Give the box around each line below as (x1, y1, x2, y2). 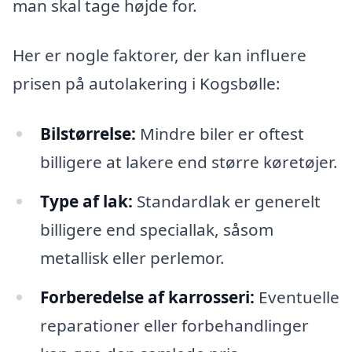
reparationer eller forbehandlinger (39, 313, 309, 336)
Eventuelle (254, 285, 339, 308)
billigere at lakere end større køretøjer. (39, 151, 338, 174)
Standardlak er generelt (132, 190, 321, 213)
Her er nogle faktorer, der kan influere (13, 44, 306, 67)
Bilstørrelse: (39, 123, 136, 145)
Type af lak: (39, 190, 133, 213)
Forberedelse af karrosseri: (39, 285, 255, 308)
